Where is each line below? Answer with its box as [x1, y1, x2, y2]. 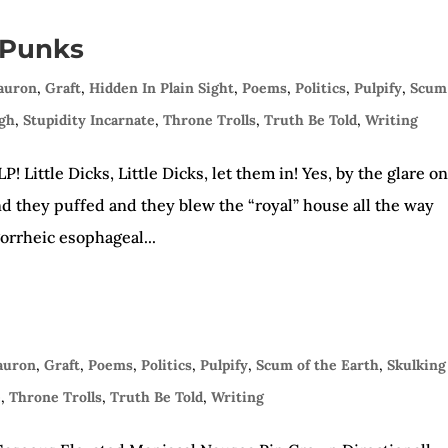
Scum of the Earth [256, 356, 380, 374]
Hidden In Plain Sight [89, 79, 235, 97]
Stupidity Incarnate [23, 111, 156, 129]
